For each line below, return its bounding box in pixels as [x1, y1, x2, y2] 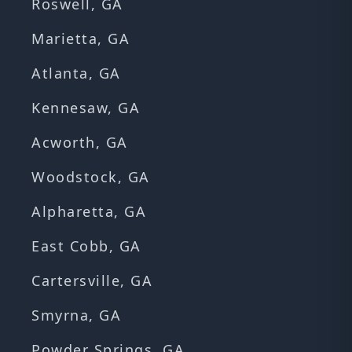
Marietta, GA [31, 29, 130, 49]
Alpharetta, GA [31, 202, 146, 222]
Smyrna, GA [31, 306, 121, 325]
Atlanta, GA [31, 64, 121, 83]
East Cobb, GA [31, 236, 141, 256]
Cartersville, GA [31, 271, 152, 291]
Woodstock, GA [31, 167, 150, 187]
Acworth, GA [31, 133, 128, 152]
